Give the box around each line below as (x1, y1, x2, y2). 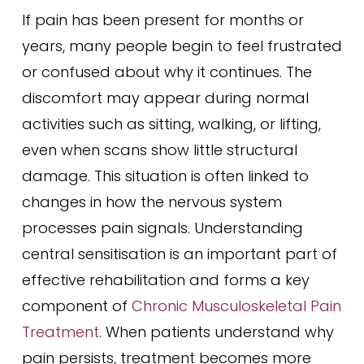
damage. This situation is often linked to (21, 166, 309, 186)
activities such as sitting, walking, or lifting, (21, 114, 321, 134)
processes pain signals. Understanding (21, 218, 303, 238)
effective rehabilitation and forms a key (21, 270, 310, 290)
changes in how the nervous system (21, 192, 282, 212)
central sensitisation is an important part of (21, 244, 337, 264)
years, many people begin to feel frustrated (21, 36, 342, 56)
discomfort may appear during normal (21, 88, 309, 108)
